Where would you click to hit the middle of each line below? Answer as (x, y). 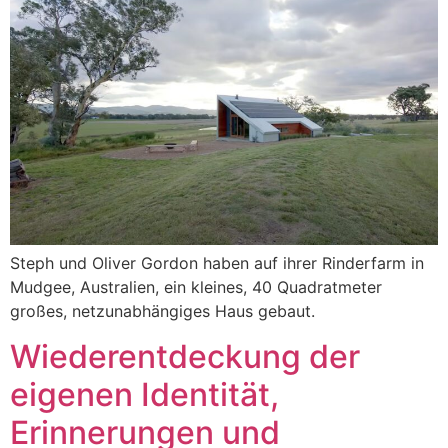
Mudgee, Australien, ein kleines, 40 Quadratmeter (196, 287)
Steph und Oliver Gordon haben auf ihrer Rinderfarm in (217, 263)
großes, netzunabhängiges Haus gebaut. (162, 311)
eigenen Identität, (144, 394)
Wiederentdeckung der (185, 356)
